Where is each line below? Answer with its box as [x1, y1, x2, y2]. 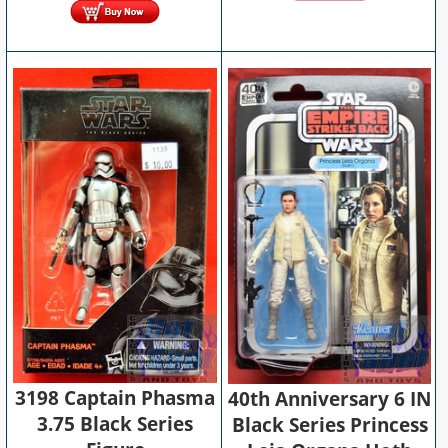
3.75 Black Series [37, 410, 194, 437]
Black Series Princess [231, 412, 428, 439]
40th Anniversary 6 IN [228, 386, 432, 413]
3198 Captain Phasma [15, 384, 216, 411]
